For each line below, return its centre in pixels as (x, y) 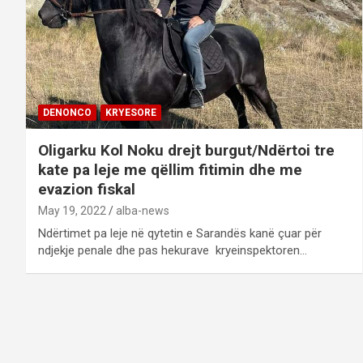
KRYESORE (131, 113)
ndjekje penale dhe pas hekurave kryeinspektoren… (173, 251)
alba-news (143, 211)
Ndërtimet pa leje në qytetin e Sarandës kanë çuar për (180, 234)
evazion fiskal (87, 190)
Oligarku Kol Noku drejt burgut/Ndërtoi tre (186, 151)
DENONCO (67, 113)
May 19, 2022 (72, 211)
